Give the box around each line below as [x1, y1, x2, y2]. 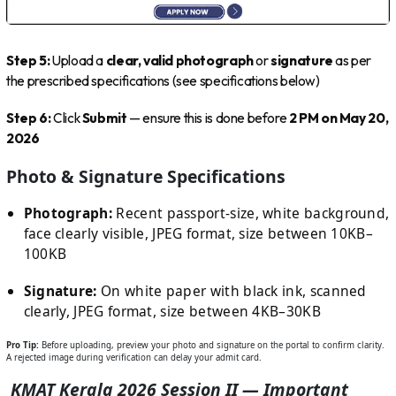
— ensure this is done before [126, 110, 289, 127]
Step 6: [6, 110, 51, 127]
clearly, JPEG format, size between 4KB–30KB [23, 301, 321, 322]
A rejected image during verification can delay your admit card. [6, 351, 263, 363]
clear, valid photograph [105, 51, 254, 69]
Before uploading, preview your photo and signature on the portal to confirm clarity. [39, 339, 385, 351]
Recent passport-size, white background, [112, 202, 390, 223]
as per [332, 51, 372, 69]
